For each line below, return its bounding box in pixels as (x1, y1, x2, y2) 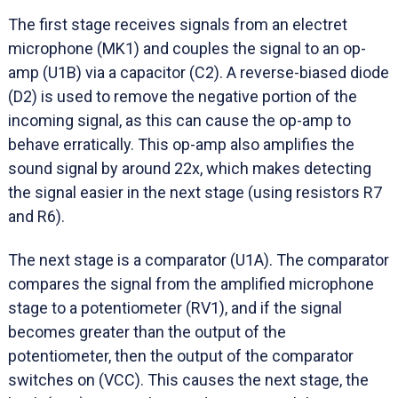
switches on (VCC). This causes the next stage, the (8, 370, 369, 389)
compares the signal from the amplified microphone (8, 274, 374, 293)
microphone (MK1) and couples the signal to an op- (8, 39, 366, 59)
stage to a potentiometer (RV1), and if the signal (8, 298, 342, 317)
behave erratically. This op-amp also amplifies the (8, 135, 354, 155)
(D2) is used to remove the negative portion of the (8, 87, 357, 107)
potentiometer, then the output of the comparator (8, 346, 354, 365)
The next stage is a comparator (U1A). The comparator (8, 250, 389, 269)
